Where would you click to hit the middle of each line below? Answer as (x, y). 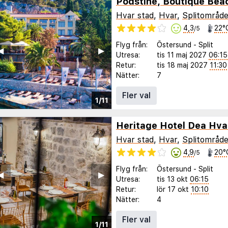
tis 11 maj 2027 (182, 55)
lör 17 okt (173, 189)
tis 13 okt (172, 179)
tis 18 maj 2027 (182, 65)
